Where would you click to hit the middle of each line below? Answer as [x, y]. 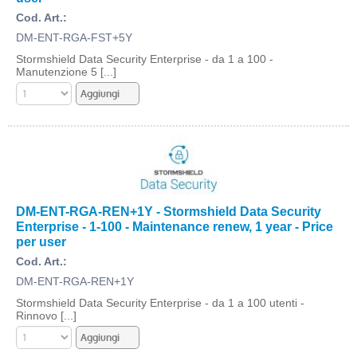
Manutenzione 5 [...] [66, 72]
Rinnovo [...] [46, 316]
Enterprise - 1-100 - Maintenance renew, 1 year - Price [175, 226]
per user [41, 241]
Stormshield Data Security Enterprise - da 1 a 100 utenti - [160, 303]
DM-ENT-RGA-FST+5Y [74, 37]
